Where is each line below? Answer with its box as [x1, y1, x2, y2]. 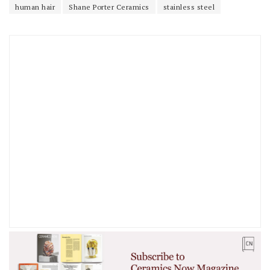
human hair [15, 2, 55, 11]
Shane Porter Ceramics [69, 2, 149, 11]
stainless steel [163, 2, 215, 11]
